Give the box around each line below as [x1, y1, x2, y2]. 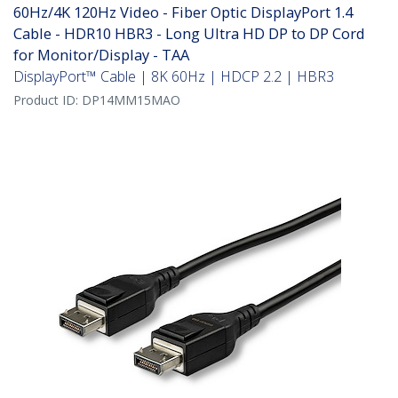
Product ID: [13, 92, 82, 109]
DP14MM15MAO [82, 92, 180, 109]
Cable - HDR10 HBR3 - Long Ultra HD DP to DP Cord [13, 23, 365, 44]
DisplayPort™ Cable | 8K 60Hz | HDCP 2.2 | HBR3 [13, 67, 334, 87]
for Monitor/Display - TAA [13, 44, 189, 66]
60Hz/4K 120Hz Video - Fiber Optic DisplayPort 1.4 [13, 2, 353, 23]
